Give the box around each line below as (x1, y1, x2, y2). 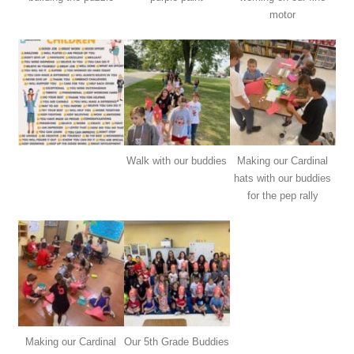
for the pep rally (247, 190, 318, 202)
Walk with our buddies (126, 155, 228, 168)
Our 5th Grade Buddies (124, 336, 230, 348)
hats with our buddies (234, 172, 332, 185)
